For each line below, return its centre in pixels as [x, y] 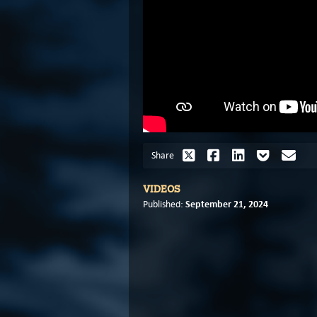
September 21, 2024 [227, 204]
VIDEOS [162, 190]
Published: [164, 204]
